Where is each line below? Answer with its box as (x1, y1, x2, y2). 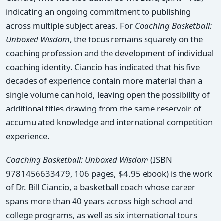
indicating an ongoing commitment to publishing (6, 6, 191, 18)
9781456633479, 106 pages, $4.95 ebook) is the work (6, 168, 212, 180)
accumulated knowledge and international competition (6, 116, 213, 128)
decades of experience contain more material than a (6, 75, 202, 87)
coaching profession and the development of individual (6, 47, 214, 59)
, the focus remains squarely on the (70, 34, 203, 45)
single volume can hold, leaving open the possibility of (6, 89, 210, 101)
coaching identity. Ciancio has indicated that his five (6, 61, 200, 73)
